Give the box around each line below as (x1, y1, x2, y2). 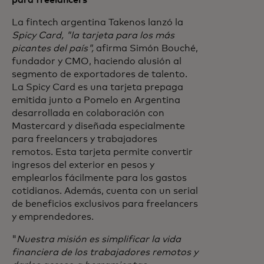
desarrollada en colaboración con (12, 108, 164, 118)
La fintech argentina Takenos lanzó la (12, 18, 183, 27)
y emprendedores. (12, 212, 94, 222)
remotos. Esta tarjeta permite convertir (12, 147, 193, 157)
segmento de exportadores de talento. (12, 70, 187, 79)
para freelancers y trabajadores (12, 134, 157, 144)
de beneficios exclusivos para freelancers (12, 199, 198, 209)
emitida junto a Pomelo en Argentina (12, 95, 180, 105)
